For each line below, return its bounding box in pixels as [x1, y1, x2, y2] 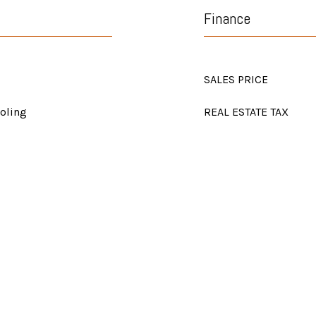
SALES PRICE [204, 73, 268, 86]
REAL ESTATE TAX [204, 105, 288, 119]
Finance [204, 8, 250, 28]
